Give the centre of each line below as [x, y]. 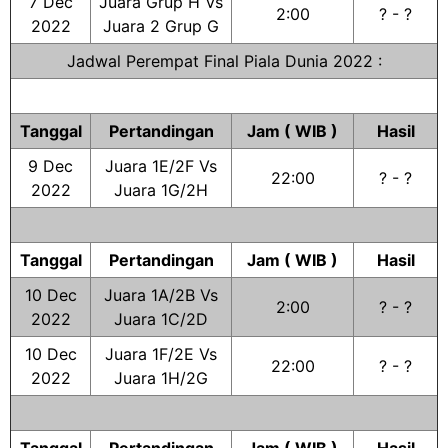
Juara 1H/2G [161, 378]
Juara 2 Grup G [161, 26]
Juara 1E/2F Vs [161, 166]
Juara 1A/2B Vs [161, 295]
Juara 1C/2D [161, 319]
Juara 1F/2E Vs [161, 354]
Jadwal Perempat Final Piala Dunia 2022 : [224, 61]
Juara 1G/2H [161, 190]
